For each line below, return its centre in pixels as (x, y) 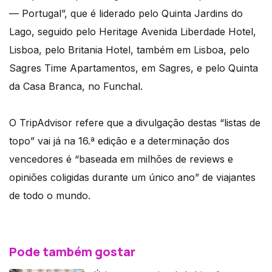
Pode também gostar (72, 251)
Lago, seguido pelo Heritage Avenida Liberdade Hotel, (133, 31)
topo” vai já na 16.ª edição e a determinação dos (119, 141)
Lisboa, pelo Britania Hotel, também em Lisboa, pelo (129, 49)
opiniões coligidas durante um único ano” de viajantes (132, 177)
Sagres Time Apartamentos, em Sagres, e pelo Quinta (134, 68)
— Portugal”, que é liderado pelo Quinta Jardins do (126, 13)
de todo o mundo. (50, 195)
